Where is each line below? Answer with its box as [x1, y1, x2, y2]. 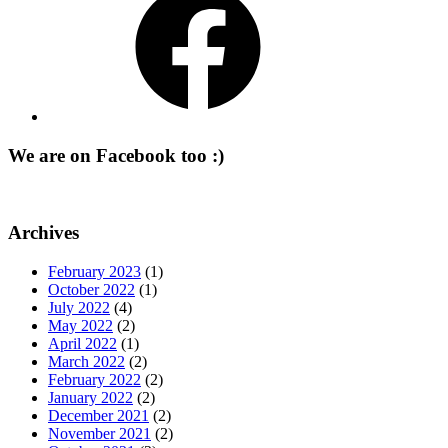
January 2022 [48, 389, 133, 407]
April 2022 [48, 335, 117, 353]
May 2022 [48, 317, 113, 335]
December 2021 [48, 407, 149, 425]
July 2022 [48, 299, 110, 317]
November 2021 [48, 425, 151, 443]
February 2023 [48, 263, 141, 281]
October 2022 [48, 281, 135, 299]
